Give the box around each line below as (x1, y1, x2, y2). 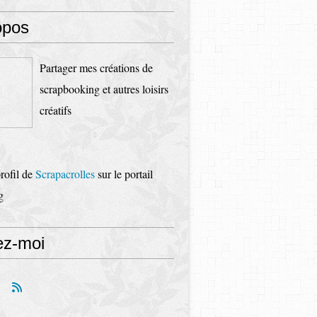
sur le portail (95, 166, 153, 181)
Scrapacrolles (35, 166, 95, 181)
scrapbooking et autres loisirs (40, 81, 168, 96)
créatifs (40, 103, 71, 117)
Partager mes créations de (40, 60, 153, 75)
